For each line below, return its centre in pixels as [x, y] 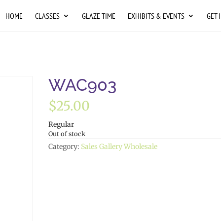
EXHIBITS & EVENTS [156, 16]
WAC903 [83, 85]
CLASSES [47, 16]
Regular [61, 124]
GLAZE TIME [98, 16]
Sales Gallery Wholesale [119, 147]
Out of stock [67, 134]
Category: [65, 147]
